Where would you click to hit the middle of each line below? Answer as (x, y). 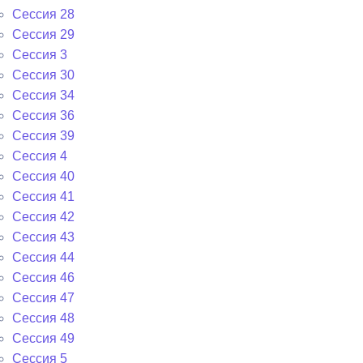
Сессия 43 (43, 237)
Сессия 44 (43, 257)
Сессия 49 (43, 338)
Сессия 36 (43, 115)
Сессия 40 (43, 176)
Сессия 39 (43, 136)
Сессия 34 (43, 95)
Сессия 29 (43, 34)
